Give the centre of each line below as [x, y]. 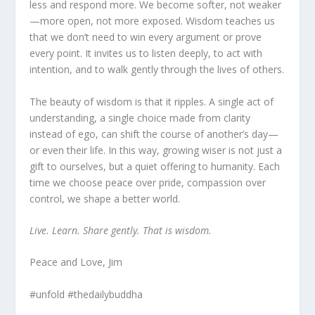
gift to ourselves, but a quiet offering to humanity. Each [155, 166]
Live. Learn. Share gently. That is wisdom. [121, 230]
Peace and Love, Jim [76, 262]
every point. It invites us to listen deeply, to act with [146, 53]
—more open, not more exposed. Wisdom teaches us [153, 21]
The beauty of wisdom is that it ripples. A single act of [152, 101]
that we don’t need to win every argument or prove [146, 37]
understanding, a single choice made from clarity [140, 117]
